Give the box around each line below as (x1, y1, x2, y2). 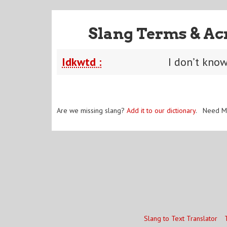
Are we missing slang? (57, 105, 127, 115)
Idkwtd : (62, 54, 101, 69)
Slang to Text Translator (143, 214, 217, 223)
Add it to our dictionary (127, 105, 196, 115)
